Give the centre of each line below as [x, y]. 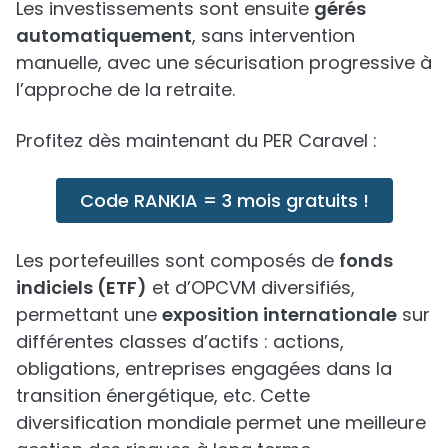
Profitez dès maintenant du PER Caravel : [196, 140]
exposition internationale [279, 314]
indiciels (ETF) [81, 287]
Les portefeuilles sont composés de [177, 260]
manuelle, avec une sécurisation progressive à [224, 62]
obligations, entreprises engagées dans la [204, 368]
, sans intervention [273, 35]
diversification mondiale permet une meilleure [221, 422]
